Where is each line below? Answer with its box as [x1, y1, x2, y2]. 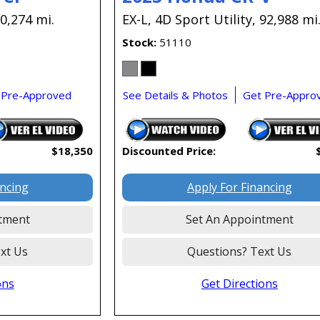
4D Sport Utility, [155, 11, 256, 29]
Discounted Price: [122, 144, 216, 159]
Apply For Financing [186, 179, 292, 196]
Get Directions [201, 276, 278, 292]
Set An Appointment [185, 211, 294, 228]
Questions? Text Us [187, 244, 292, 260]
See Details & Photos [123, 88, 229, 103]
